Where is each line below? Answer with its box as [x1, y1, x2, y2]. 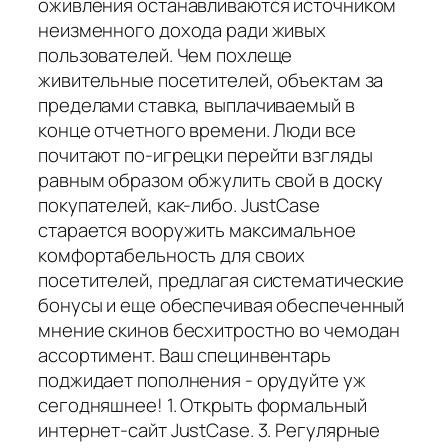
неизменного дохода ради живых [38, 16, 327, 43]
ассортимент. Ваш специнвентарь [38, 341, 331, 368]
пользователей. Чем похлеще [38, 41, 293, 68]
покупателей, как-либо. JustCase [38, 191, 320, 218]
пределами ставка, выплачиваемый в [38, 91, 355, 118]
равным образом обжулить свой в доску [38, 166, 384, 193]
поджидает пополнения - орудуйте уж [38, 366, 366, 393]
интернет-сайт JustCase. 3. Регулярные [38, 416, 381, 443]
